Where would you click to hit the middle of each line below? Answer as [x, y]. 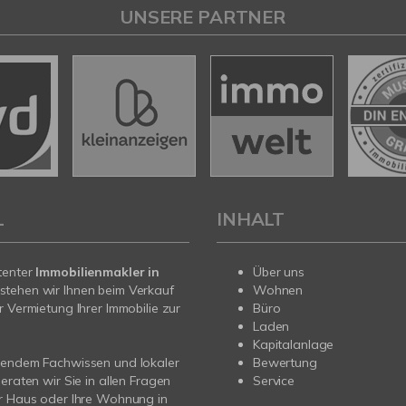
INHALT [251, 219]
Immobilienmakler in [98, 272]
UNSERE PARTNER [203, 17]
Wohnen [278, 290]
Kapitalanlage [294, 345]
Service [274, 381]
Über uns [279, 272]
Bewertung [285, 363]
